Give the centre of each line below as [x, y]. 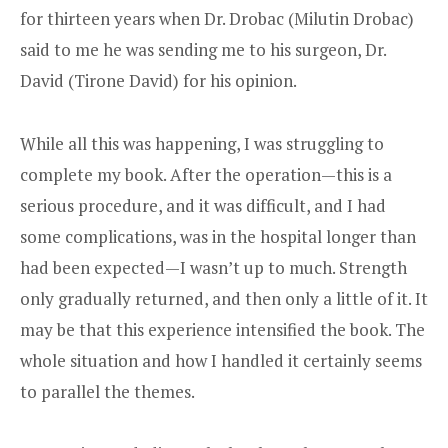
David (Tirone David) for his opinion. [158, 80]
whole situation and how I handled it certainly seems [221, 360]
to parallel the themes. [107, 391]
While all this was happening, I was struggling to [202, 143]
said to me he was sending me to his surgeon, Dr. [203, 49]
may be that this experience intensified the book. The [222, 329]
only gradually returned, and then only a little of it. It [224, 298]
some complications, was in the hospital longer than [218, 236]
